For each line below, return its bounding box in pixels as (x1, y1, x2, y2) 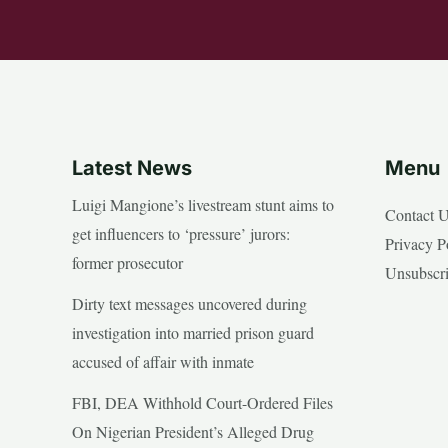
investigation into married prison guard (72, 321, 314, 343)
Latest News (72, 155, 192, 180)
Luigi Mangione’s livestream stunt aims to (72, 193, 334, 215)
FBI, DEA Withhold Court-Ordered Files (72, 391, 333, 413)
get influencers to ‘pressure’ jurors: (72, 222, 290, 244)
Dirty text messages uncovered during (72, 292, 307, 314)
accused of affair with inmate (72, 350, 254, 372)
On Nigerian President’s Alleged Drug (72, 420, 314, 442)
